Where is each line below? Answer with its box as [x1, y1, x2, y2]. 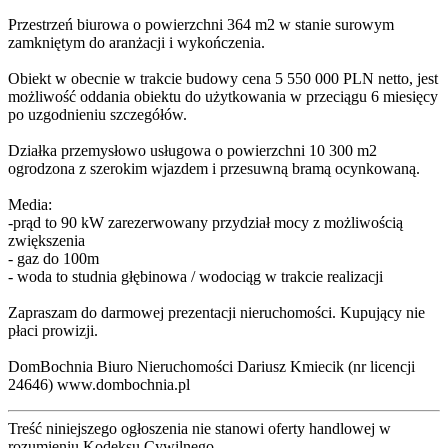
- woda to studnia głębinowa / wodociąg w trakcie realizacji [8, 267, 383, 285]
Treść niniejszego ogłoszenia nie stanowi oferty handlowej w [8, 419, 391, 437]
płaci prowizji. [8, 321, 98, 339]
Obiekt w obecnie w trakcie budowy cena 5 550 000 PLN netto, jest [8, 69, 438, 87]
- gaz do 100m [8, 249, 99, 267]
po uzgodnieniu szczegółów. [8, 105, 187, 123]
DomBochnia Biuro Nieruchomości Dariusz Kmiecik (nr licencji [8, 357, 415, 375]
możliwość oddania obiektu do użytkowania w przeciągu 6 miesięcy [8, 87, 438, 105]
